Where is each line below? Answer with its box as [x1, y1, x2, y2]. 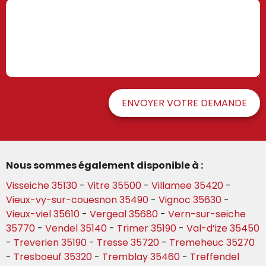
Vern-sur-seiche [168, 207, 246, 221]
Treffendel [190, 250, 239, 264]
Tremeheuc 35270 [169, 236, 255, 250]
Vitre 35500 [87, 179, 141, 193]
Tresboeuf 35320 [14, 250, 92, 264]
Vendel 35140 [45, 221, 107, 236]
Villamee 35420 [151, 179, 223, 193]
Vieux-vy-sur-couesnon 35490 [6, 193, 148, 207]
